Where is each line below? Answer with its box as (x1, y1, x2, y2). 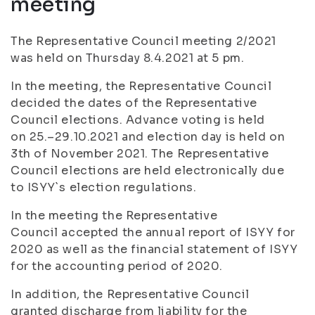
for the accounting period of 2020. (11, 259, 224, 274)
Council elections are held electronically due (11, 163, 285, 178)
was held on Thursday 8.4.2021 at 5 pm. (11, 51, 245, 65)
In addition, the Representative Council (11, 287, 250, 302)
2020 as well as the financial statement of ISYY (11, 242, 298, 257)
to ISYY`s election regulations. (11, 180, 200, 195)
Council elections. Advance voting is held (11, 112, 265, 127)
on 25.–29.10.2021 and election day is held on (11, 129, 285, 144)
